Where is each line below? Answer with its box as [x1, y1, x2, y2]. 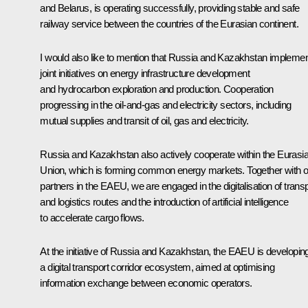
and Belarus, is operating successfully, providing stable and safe [40, 1, 300, 14]
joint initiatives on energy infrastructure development [40, 67, 250, 79]
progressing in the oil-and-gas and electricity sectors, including [40, 98, 291, 111]
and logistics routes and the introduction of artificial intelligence [40, 195, 289, 208]
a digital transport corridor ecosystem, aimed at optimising [40, 261, 274, 273]
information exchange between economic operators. [40, 276, 252, 289]
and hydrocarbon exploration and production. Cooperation [40, 82, 274, 95]
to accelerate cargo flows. [40, 211, 144, 223]
